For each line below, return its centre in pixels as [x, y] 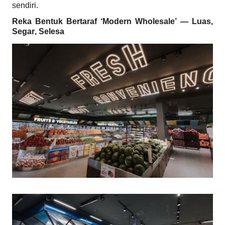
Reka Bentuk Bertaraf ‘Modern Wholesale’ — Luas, [113, 22]
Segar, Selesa [38, 32]
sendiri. [25, 6]
